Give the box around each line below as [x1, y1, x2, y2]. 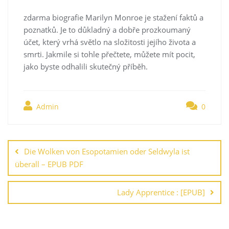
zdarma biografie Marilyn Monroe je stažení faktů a [24, 12, 203, 22]
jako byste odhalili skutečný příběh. [24, 61, 148, 72]
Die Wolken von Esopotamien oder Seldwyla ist [24, 146, 190, 156]
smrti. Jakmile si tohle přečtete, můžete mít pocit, [24, 49, 195, 59]
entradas [7, 149, 56, 165]
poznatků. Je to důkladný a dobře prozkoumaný [24, 24, 191, 35]
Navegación [7, 123, 73, 138]
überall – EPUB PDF [15, 158, 83, 169]
